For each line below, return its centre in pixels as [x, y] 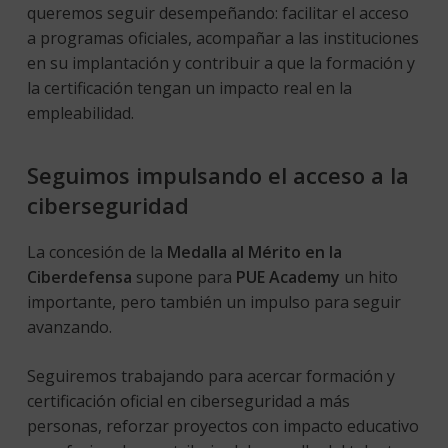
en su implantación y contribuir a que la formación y [220, 62]
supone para [183, 276]
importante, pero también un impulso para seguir [213, 301]
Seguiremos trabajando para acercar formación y [210, 375]
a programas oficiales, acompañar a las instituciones [222, 37]
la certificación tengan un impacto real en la [189, 87]
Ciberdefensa [79, 276]
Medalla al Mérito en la [254, 251]
